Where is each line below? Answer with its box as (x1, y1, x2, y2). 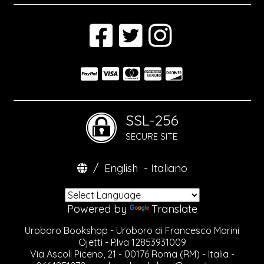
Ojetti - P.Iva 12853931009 (78, 236, 186, 249)
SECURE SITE (125, 131, 177, 143)
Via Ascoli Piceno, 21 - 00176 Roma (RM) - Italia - (29, 248, 235, 260)
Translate (151, 202, 197, 216)
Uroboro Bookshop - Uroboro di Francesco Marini (25, 225, 239, 237)
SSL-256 (125, 111, 179, 130)
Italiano (150, 161, 187, 176)
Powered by (67, 202, 130, 216)
